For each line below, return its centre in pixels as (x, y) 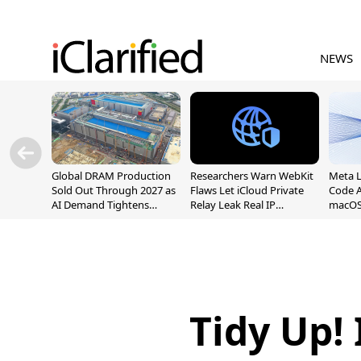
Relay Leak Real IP (233, 205)
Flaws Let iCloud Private (247, 190)
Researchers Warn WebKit (252, 176)
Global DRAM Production (111, 176)
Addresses (215, 219)
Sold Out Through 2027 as (114, 190)
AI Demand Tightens (100, 205)
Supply (68, 219)
